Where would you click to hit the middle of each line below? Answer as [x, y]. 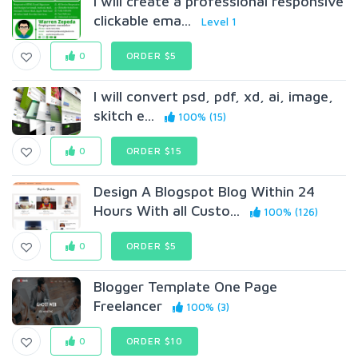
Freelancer [128, 306]
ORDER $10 [155, 341]
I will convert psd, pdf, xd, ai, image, [214, 96]
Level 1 [219, 22]
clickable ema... [143, 20]
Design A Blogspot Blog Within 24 [205, 191]
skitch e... [124, 115]
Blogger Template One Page [186, 286]
